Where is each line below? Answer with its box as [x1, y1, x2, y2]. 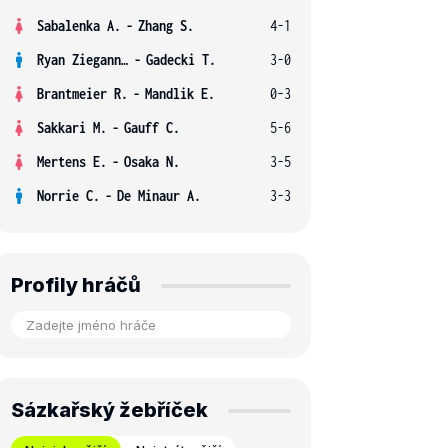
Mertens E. [37, 153, 107, 170]
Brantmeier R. [37, 85, 128, 102]
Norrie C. [37, 187, 100, 204]
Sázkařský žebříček [11, 398, 208, 422]
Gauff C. [124, 119, 180, 136]
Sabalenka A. [37, 17, 121, 34]
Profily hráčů [11, 273, 141, 297]
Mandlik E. [145, 85, 215, 102]
